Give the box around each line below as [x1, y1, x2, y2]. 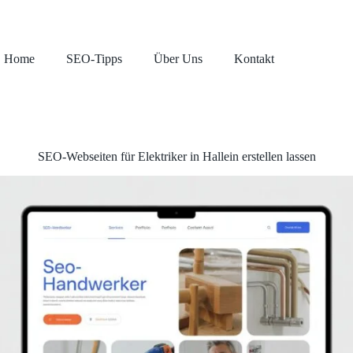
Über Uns [154, 52, 203, 65]
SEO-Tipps [66, 52, 123, 65]
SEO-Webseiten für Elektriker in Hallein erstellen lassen [37, 150, 316, 163]
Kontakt [234, 52, 275, 65]
